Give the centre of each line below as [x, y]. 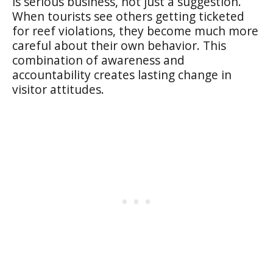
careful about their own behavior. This [119, 45]
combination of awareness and [98, 60]
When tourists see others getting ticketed [128, 16]
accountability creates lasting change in [122, 75]
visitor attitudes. [58, 89]
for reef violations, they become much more [135, 31]
